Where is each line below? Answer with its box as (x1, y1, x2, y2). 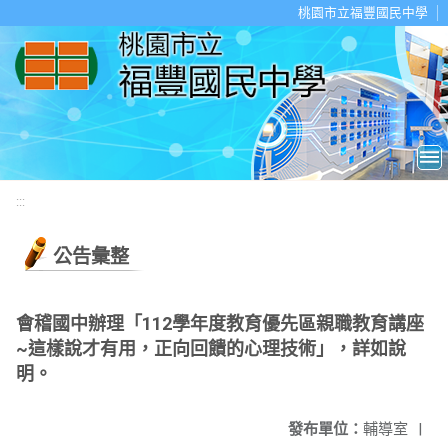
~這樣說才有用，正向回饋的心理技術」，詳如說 (16, 338, 406, 359)
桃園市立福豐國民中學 (298, 5, 428, 20)
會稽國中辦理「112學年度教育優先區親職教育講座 (16, 313, 424, 334)
